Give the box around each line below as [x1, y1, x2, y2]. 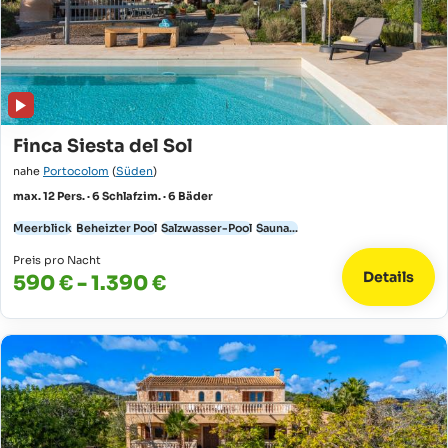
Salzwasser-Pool [161, 221, 252, 235]
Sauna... [256, 221, 298, 235]
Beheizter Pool [76, 221, 157, 235]
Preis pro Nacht [13, 253, 101, 267]
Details [363, 267, 414, 286]
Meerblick [13, 221, 72, 235]
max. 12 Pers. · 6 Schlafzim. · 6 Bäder [13, 189, 213, 203]
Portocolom [43, 164, 109, 178]
